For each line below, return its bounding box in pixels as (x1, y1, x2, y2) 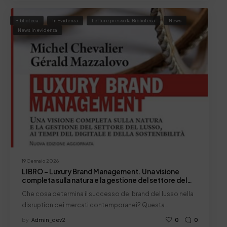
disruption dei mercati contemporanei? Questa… (21, 201, 168, 209)
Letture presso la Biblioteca (92, 18, 155, 24)
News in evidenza (18, 27, 57, 33)
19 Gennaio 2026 (21, 158, 59, 164)
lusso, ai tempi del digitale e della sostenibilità (21, 184, 172, 193)
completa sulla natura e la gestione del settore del (21, 175, 187, 184)
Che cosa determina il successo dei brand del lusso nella (21, 190, 194, 198)
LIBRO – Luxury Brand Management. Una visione (21, 167, 179, 176)
